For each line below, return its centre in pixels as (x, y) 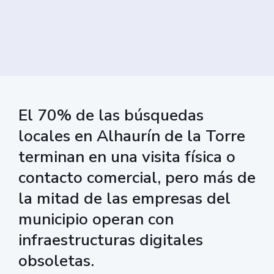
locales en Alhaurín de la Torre (132, 136)
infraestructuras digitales (111, 240)
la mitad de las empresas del (124, 198)
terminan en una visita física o (127, 157)
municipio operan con (96, 219)
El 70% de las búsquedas (111, 115)
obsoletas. (56, 261)
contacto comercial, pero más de (137, 177)
